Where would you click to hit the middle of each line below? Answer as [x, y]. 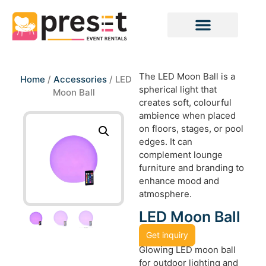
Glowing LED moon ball [187, 249]
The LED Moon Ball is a [187, 77]
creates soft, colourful [185, 103]
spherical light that [178, 90]
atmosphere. [165, 194]
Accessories [80, 80]
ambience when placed [187, 116]
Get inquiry [167, 235]
